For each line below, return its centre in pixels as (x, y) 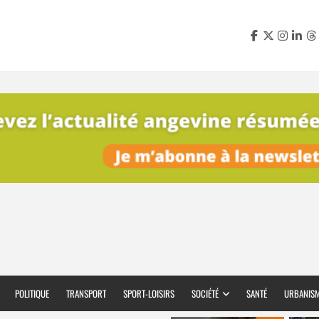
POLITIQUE (32, 294)
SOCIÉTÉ (205, 294)
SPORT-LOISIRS (149, 294)
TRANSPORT (86, 294)
